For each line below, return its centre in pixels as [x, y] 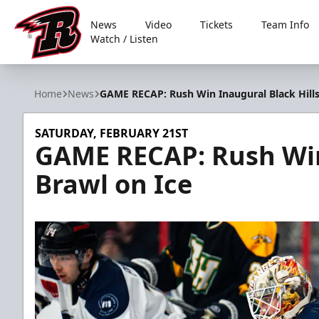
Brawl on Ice [114, 184]
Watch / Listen [125, 39]
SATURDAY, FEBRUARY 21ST [111, 133]
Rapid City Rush [55, 67]
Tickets [217, 25]
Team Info [286, 25]
